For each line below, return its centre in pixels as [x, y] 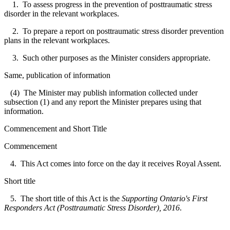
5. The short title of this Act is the [63, 198]
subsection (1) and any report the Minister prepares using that [103, 102]
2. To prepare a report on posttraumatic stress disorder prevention [114, 31]
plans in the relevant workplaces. [57, 40]
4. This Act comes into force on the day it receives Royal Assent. [113, 163]
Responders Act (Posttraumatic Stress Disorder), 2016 [92, 207]
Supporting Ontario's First [165, 198]
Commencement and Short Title [55, 128]
